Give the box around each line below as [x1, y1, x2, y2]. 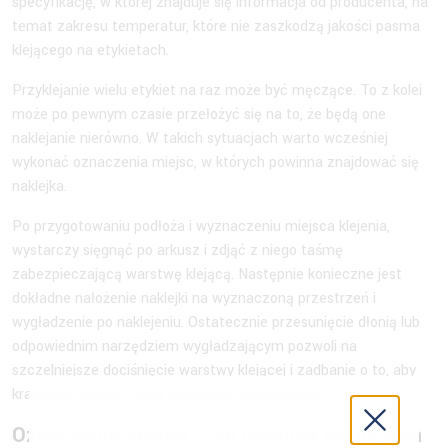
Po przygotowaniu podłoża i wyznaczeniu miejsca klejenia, [12, 215, 390, 237]
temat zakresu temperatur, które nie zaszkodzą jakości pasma [12, 15, 420, 37]
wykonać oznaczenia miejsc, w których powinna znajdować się [12, 151, 419, 173]
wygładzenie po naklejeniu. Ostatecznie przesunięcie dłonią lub [12, 311, 420, 333]
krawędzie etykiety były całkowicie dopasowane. [12, 383, 325, 405]
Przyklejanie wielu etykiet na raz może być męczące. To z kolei [12, 79, 422, 101]
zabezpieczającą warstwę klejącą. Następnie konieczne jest [12, 263, 402, 285]
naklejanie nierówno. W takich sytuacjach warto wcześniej [12, 127, 388, 149]
